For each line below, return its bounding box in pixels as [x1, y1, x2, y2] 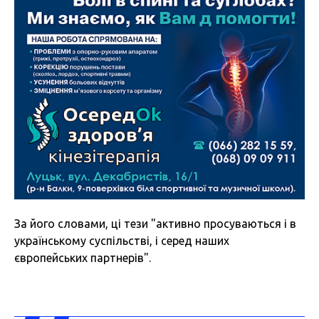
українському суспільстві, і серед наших [14, 234, 229, 248]
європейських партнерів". [14, 251, 151, 265]
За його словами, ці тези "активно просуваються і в [14, 217, 296, 231]
